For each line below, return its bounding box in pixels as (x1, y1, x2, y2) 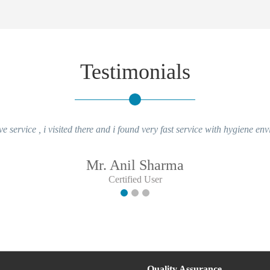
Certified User (108, 174, 162, 184)
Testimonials (80, 59, 190, 84)
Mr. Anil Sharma (86, 157, 184, 173)
